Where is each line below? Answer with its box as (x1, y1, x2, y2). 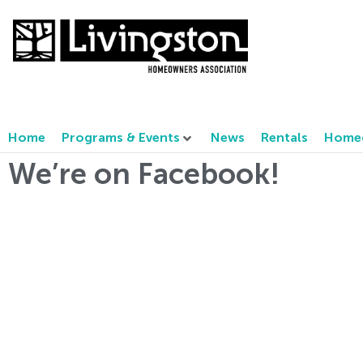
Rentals (261, 131, 308, 145)
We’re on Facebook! (8, 160, 280, 190)
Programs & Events (62, 131, 180, 145)
